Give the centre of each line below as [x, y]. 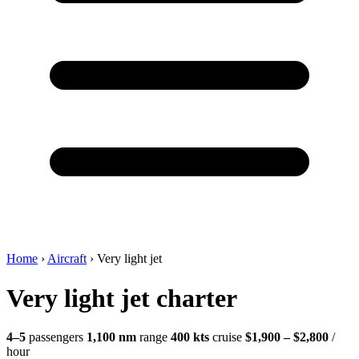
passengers [54, 337]
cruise [226, 337]
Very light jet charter [122, 298]
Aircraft [67, 259]
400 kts [190, 337]
